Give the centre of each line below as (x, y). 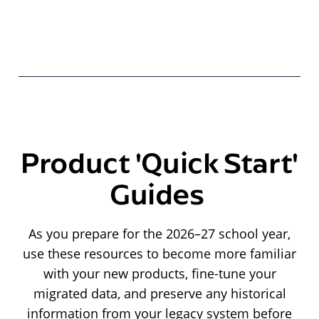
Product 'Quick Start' (159, 162)
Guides (159, 193)
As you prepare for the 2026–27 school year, (159, 233)
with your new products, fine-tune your (159, 273)
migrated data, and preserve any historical (159, 293)
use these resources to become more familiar (159, 253)
